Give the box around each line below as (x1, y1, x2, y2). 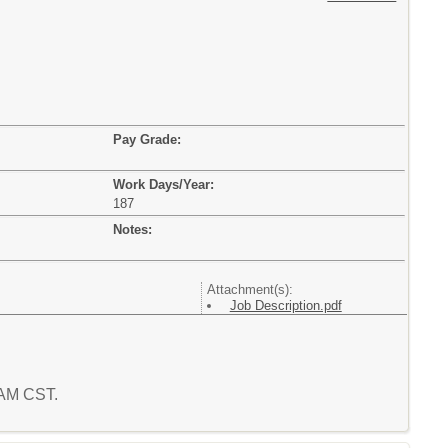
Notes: (113, 222, 152, 237)
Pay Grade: (113, 132, 181, 147)
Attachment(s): (206, 282, 293, 297)
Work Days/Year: (113, 177, 214, 192)
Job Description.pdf (229, 298, 342, 313)
